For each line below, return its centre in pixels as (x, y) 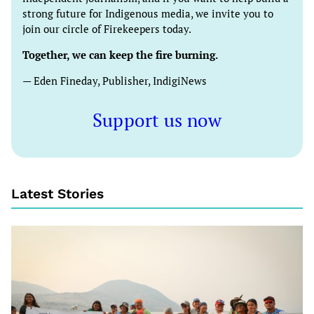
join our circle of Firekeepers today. (107, 29)
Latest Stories (57, 194)
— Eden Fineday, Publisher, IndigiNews (115, 81)
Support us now (157, 120)
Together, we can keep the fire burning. (120, 55)
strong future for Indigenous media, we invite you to (148, 13)
